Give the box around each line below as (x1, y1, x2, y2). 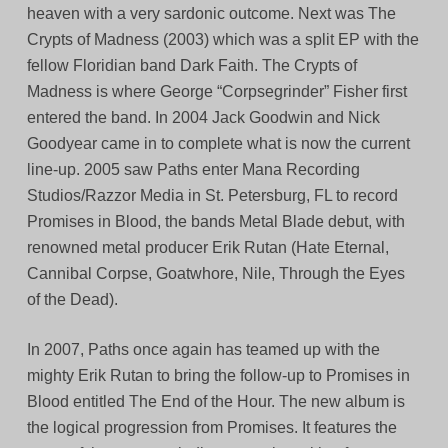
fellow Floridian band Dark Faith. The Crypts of (26, 57, 357, 75)
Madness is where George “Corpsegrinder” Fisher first (26, 83, 407, 101)
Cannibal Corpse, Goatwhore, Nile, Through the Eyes (26, 265, 405, 283)
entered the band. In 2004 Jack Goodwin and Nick (26, 109, 380, 127)
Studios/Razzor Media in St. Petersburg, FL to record (26, 187, 398, 205)
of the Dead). (26, 291, 118, 309)
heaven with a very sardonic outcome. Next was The (26, 5, 396, 23)
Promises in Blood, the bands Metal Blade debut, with (26, 213, 405, 231)
